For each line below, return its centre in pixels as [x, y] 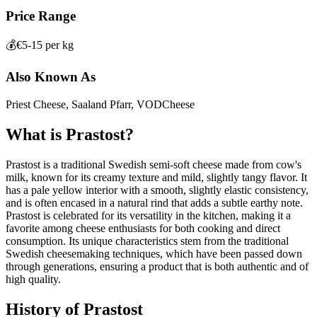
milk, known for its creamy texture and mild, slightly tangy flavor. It [156, 177]
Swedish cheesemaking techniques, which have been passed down [154, 253]
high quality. [33, 279]
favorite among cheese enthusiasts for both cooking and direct [143, 228]
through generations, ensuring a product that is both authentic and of [157, 266]
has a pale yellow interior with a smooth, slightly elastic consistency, [157, 190]
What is [36, 134]
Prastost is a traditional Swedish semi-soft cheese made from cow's [154, 164]
